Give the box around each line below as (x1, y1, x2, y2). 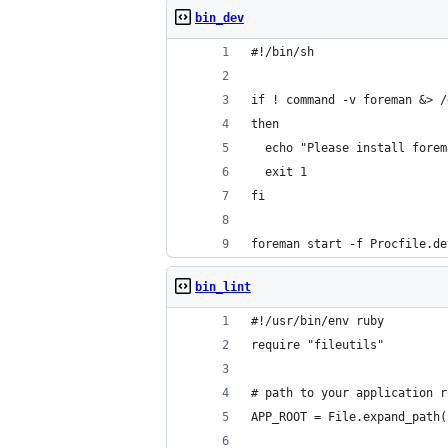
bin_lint (195, 280, 251, 294)
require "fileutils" (251, 338, 384, 352)
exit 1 (251, 165, 307, 179)
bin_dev (195, 11, 244, 25)
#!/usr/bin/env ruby (251, 314, 384, 328)
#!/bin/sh (251, 45, 314, 59)
